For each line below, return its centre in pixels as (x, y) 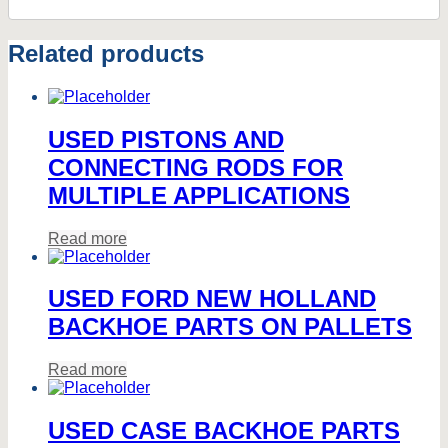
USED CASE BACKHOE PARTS (224, 431)
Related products (106, 53)
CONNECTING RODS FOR (195, 167)
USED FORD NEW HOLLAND (212, 299)
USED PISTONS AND (166, 139)
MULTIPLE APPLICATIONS (199, 195)
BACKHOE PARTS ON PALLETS (230, 327)
